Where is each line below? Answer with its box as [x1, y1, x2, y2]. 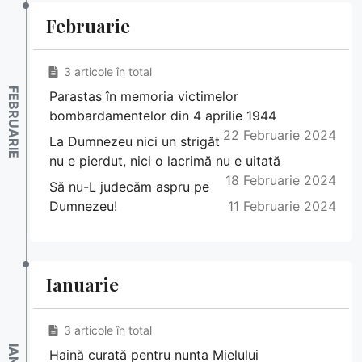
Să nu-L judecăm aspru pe [49, 179, 209, 196]
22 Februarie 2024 [223, 127, 336, 144]
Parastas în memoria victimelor [49, 88, 238, 105]
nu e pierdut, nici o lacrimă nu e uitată [49, 153, 280, 170]
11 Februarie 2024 [228, 198, 336, 215]
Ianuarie [46, 272, 119, 297]
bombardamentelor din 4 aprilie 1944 [49, 107, 276, 124]
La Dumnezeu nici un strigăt [49, 133, 220, 150]
